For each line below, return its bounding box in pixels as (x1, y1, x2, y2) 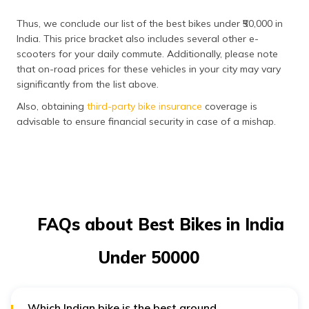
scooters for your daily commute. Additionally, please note (17, 47, 278, 60)
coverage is (202, 99, 257, 112)
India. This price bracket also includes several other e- (17, 32, 259, 45)
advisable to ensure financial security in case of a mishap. (17, 114, 276, 128)
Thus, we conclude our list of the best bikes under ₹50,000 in (17, 17, 283, 30)
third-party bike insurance (87, 99, 202, 112)
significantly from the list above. (17, 77, 159, 90)
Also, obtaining (17, 99, 87, 112)
